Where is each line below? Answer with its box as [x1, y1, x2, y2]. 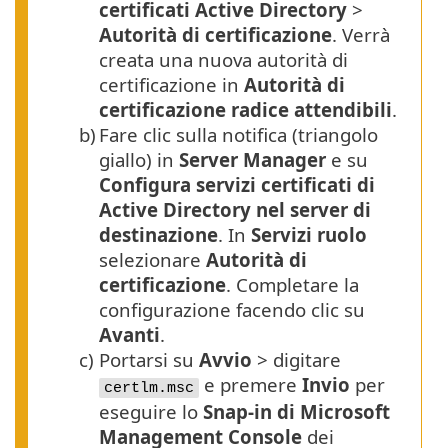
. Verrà [332, 22, 390, 48]
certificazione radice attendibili [99, 97, 392, 123]
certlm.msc [104, 380, 194, 397]
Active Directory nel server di [99, 197, 371, 223]
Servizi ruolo [251, 222, 367, 248]
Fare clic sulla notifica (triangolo [99, 122, 378, 148]
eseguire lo [99, 399, 203, 425]
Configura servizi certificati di [99, 172, 375, 198]
